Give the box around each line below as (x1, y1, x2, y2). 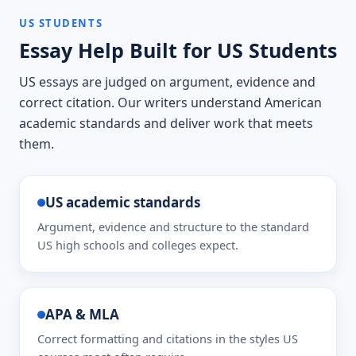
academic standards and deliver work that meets (19, 114, 313, 132)
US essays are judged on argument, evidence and (19, 73, 315, 91)
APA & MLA (45, 305, 119, 323)
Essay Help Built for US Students (19, 37, 337, 64)
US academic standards (45, 193, 200, 211)
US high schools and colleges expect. (37, 237, 238, 253)
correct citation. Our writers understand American (19, 94, 322, 111)
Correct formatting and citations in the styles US (37, 331, 298, 346)
